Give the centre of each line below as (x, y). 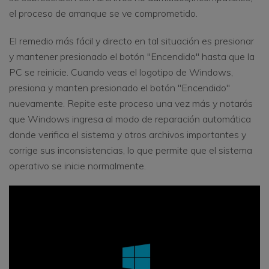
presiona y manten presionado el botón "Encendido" (119, 88)
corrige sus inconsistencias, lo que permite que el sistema (131, 150)
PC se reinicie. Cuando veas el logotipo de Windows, (121, 72)
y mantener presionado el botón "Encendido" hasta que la (132, 57)
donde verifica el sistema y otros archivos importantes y (128, 135)
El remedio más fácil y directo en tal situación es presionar (131, 41)
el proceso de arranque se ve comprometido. (103, 14)
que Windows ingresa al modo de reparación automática (130, 119)
